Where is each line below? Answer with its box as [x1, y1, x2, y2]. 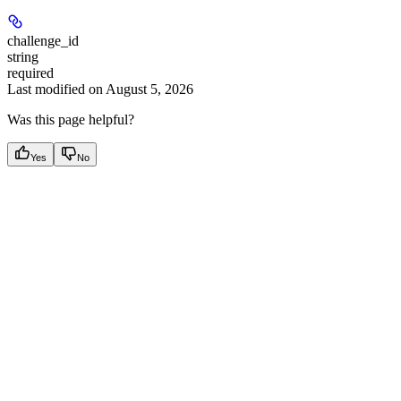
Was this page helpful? [7, 112, 134, 128]
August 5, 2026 [106, 81, 193, 98]
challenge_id [7, 33, 79, 49]
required [7, 65, 54, 81]
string [7, 49, 38, 65]
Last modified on [7, 81, 103, 98]
